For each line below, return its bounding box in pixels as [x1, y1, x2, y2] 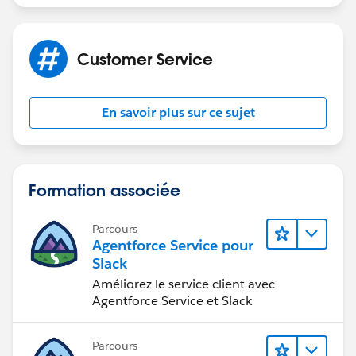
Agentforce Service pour [92, 235, 253, 254]
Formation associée [29, 179, 180, 200]
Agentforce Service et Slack [92, 292, 252, 309]
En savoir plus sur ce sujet [101, 103, 255, 121]
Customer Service [77, 48, 213, 69]
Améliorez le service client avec [92, 275, 275, 292]
